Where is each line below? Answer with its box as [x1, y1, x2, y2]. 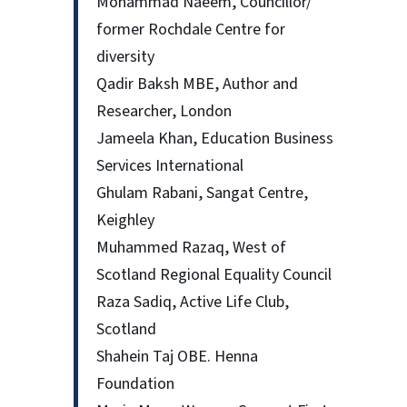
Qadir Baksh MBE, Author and [95, 73, 298, 96]
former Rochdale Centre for [95, 18, 285, 42]
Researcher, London [95, 100, 232, 124]
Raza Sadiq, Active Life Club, [95, 291, 289, 314]
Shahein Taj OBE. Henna [95, 345, 258, 369]
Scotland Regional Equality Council [95, 263, 332, 287]
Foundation [95, 372, 174, 396]
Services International [95, 154, 243, 178]
